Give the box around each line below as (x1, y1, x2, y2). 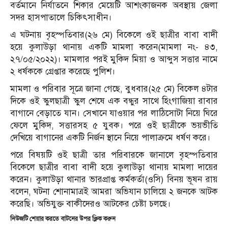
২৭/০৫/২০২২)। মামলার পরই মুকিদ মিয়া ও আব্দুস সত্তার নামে (10, 53, 218, 65)
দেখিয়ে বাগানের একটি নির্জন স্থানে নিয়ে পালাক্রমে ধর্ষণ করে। (10, 132, 211, 143)
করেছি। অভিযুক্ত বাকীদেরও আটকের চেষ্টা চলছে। (10, 198, 171, 209)
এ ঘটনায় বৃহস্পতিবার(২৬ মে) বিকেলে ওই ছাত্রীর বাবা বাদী (10, 29, 218, 40)
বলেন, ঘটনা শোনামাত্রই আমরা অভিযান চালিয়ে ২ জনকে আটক (10, 186, 218, 197)
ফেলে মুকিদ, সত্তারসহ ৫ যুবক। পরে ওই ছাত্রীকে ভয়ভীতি (10, 120, 218, 131)
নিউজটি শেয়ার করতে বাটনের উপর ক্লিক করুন (10, 215, 116, 222)
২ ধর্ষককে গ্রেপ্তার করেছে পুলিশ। (10, 66, 116, 77)
